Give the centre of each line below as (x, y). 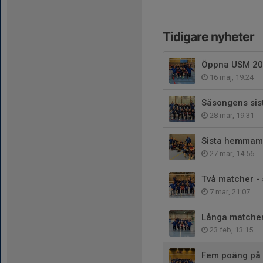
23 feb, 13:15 (230, 230)
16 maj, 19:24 (231, 77)
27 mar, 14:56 (231, 153)
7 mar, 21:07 (229, 191)
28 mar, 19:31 (231, 115)
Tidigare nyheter (208, 36)
